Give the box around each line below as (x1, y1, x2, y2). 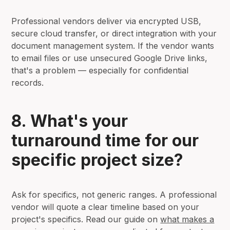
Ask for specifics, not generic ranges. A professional (11, 189, 217, 200)
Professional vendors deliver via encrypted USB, (11, 15, 202, 26)
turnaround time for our (11, 130, 199, 150)
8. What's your (11, 110, 128, 131)
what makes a (160, 214, 215, 224)
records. (11, 77, 44, 88)
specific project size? (11, 149, 184, 170)
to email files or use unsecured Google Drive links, (11, 52, 208, 63)
